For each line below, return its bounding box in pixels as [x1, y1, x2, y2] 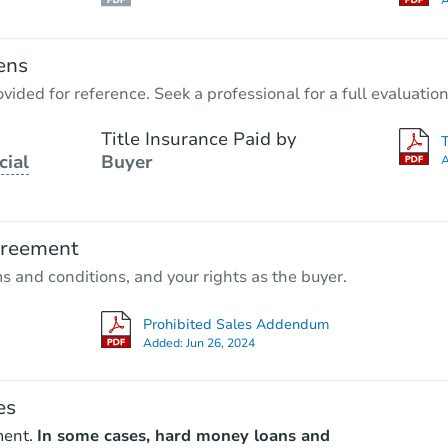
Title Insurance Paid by [100, 126, 297, 151]
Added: [142, 334, 186, 351]
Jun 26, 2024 [185, 334, 255, 351]
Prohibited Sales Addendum [142, 314, 330, 334]
